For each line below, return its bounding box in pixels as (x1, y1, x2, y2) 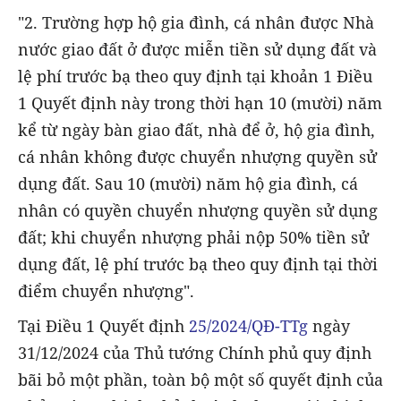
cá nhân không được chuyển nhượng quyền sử (18, 146, 377, 168)
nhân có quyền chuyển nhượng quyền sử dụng (18, 200, 378, 222)
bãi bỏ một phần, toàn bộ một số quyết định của (18, 368, 383, 390)
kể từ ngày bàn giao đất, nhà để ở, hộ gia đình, (18, 119, 375, 141)
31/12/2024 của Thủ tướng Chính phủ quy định (18, 341, 371, 363)
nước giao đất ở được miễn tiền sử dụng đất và (18, 38, 377, 61)
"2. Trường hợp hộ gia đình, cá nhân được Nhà (18, 12, 374, 34)
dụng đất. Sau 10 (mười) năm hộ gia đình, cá (18, 173, 358, 195)
